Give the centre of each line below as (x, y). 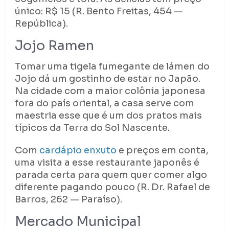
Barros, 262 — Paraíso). (68, 200)
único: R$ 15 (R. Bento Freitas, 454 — (99, 12)
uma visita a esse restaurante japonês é (107, 163)
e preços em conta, (162, 151)
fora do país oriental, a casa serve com (104, 104)
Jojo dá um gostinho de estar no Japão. (107, 79)
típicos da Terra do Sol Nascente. (92, 128)
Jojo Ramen (54, 46)
